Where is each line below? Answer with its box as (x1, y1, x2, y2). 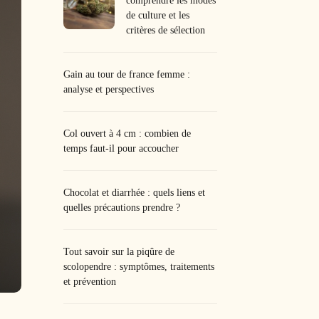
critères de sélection (126, 24, 206, 36)
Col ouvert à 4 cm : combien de (63, 127, 192, 139)
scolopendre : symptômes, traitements (63, 261, 215, 272)
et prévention (63, 276, 117, 287)
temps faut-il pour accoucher (63, 142, 179, 154)
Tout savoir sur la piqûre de (63, 246, 175, 257)
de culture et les (126, 9, 190, 21)
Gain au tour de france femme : (63, 68, 191, 80)
